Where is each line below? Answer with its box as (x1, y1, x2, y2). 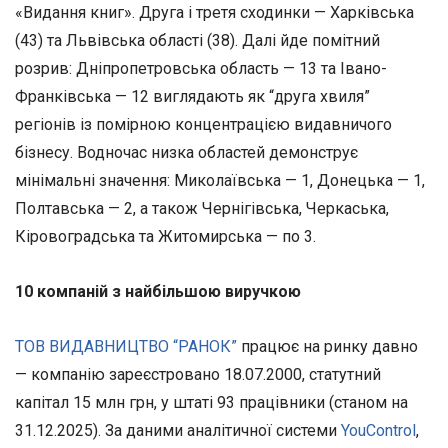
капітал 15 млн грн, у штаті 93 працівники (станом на (15, 392, 408, 412)
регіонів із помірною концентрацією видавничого (15, 114, 392, 134)
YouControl (341, 420, 416, 440)
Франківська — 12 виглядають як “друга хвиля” (15, 86, 370, 106)
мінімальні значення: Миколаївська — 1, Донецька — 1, (15, 170, 425, 190)
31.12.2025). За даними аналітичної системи (15, 420, 341, 440)
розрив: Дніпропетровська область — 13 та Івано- (15, 58, 387, 78)
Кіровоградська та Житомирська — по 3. (15, 226, 316, 246)
